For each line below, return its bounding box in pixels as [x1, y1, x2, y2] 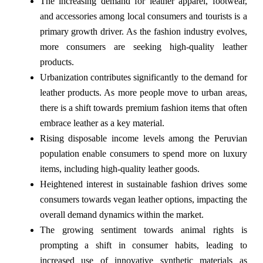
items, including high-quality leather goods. [39, 164, 200, 174]
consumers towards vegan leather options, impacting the [39, 194, 247, 205]
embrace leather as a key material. [39, 118, 164, 129]
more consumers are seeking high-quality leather [39, 42, 247, 52]
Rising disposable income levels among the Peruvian [39, 133, 247, 144]
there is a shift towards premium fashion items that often [39, 103, 247, 113]
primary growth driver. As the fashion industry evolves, [39, 26, 247, 37]
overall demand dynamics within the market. [39, 210, 204, 220]
